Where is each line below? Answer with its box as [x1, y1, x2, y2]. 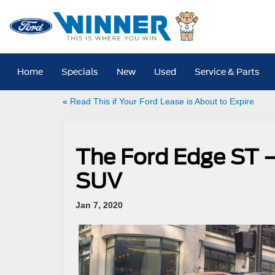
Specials [61, 67, 99, 77]
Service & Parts [195, 67, 260, 77]
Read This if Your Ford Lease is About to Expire [70, 96, 254, 106]
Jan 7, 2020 [76, 200, 123, 210]
